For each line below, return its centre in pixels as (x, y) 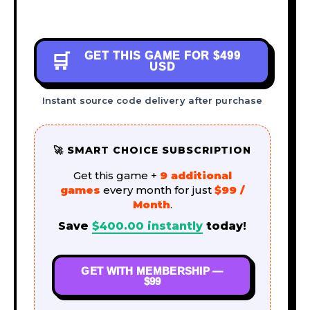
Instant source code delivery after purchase (152, 100)
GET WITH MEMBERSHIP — (152, 271)
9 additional (195, 175)
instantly (173, 226)
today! (225, 226)
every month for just (157, 190)
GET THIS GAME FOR (149, 55)
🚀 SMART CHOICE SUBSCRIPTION (152, 150)
